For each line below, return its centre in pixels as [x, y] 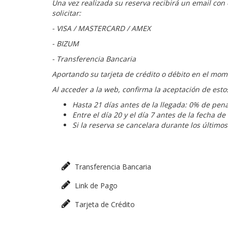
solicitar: [66, 13]
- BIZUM [65, 44]
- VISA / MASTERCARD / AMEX [101, 28]
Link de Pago [95, 186]
